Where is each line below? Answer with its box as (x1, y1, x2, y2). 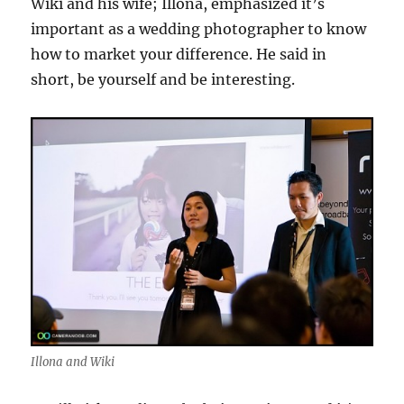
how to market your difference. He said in (31, 44, 327, 63)
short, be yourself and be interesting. (31, 69, 296, 88)
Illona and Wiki (31, 353, 115, 370)
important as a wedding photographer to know (31, 19, 367, 38)
